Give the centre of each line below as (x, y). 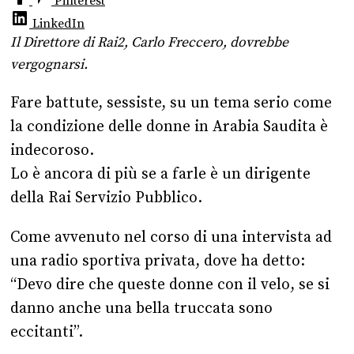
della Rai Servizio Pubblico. (106, 198)
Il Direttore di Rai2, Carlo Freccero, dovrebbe (149, 43)
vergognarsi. (49, 65)
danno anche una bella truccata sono (141, 308)
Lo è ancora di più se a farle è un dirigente (160, 174)
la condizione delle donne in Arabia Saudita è (169, 127)
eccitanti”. (47, 331)
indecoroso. (52, 151)
